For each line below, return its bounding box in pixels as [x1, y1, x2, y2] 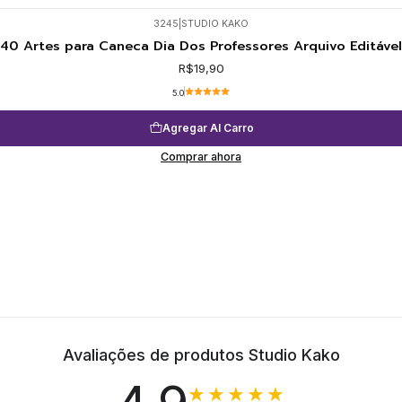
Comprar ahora [161, 149, 241, 163]
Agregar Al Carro [162, 121, 254, 135]
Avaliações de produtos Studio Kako [62, 345, 340, 364]
